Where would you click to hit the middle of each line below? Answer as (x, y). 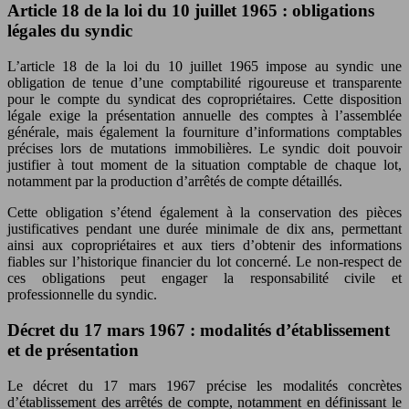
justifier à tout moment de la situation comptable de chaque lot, (204, 165)
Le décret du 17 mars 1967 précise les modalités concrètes (204, 385)
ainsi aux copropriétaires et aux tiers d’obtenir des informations (204, 246)
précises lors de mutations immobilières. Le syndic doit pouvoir (204, 149)
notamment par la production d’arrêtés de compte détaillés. (175, 182)
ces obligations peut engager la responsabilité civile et (204, 278)
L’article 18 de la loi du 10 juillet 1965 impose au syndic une (204, 67)
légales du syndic (70, 31)
